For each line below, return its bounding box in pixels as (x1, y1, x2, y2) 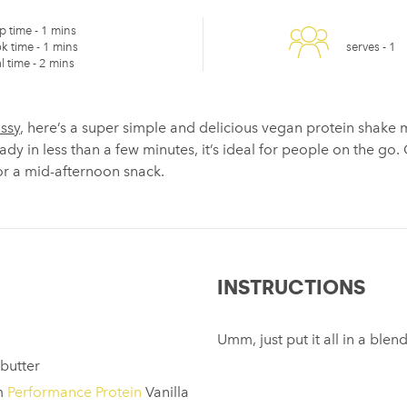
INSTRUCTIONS (217, 275, 365, 300)
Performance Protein (7, 383, 142, 401)
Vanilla (142, 383, 189, 401)
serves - (345, 40, 389, 54)
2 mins (38, 56, 74, 70)
